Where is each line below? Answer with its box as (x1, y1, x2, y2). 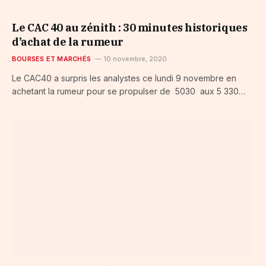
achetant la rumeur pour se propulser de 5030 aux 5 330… (12, 86, 245, 97)
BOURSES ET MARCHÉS (12, 55, 91, 64)
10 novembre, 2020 (103, 55, 167, 64)
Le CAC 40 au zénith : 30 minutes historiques (12, 21, 248, 35)
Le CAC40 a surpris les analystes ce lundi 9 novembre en (12, 73, 236, 84)
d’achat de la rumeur (12, 35, 124, 49)
